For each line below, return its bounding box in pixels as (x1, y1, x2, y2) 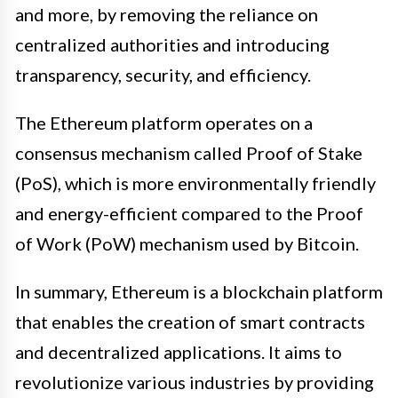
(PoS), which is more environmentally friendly (15, 171, 376, 194)
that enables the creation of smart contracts (15, 310, 365, 332)
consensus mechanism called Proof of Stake (15, 141, 362, 163)
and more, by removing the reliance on (15, 3, 318, 25)
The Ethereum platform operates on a (15, 111, 313, 133)
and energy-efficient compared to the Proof (15, 202, 363, 224)
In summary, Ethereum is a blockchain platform (15, 280, 383, 302)
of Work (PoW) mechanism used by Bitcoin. (15, 232, 359, 254)
